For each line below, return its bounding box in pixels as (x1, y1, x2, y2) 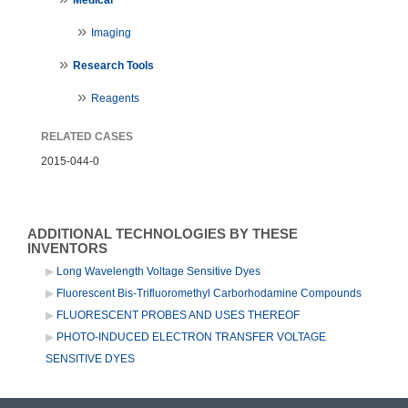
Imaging (91, 25, 131, 39)
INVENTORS (27, 240, 107, 256)
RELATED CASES (41, 129, 133, 143)
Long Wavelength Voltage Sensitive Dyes (56, 264, 260, 278)
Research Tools (73, 58, 154, 72)
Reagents (91, 91, 139, 105)
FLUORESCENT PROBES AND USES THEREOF (56, 308, 300, 321)
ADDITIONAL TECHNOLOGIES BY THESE (27, 226, 298, 241)
